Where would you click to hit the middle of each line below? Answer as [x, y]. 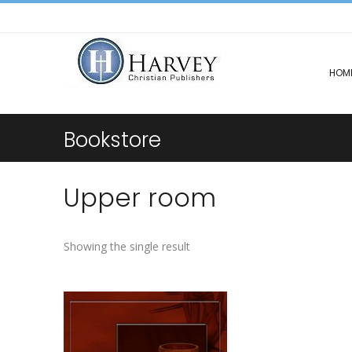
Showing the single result [127, 246]
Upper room [140, 198]
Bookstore [112, 140]
